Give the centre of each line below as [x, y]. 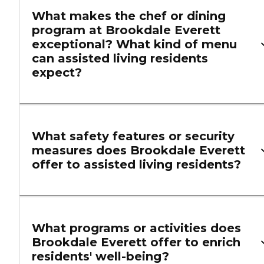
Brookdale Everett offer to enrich [136, 242]
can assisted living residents [120, 59]
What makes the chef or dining [129, 16]
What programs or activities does [136, 228]
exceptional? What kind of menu [134, 44]
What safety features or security [133, 136]
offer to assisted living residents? [136, 165]
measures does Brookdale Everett [138, 151]
